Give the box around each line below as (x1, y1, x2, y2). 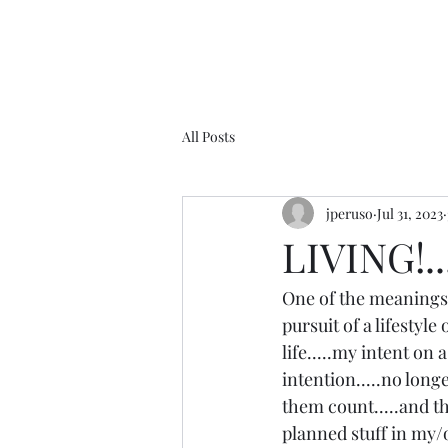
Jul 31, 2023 (377, 203, 443, 223)
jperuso (326, 203, 373, 223)
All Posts (182, 126, 235, 146)
